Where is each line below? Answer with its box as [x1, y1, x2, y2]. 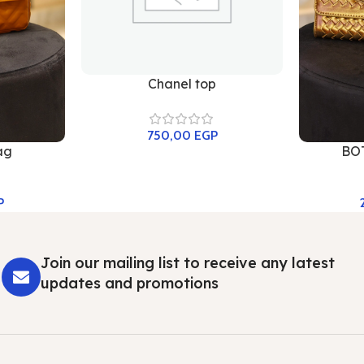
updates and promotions [41, 274, 219, 293]
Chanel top [148, 76, 216, 93]
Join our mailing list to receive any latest [41, 253, 336, 273]
